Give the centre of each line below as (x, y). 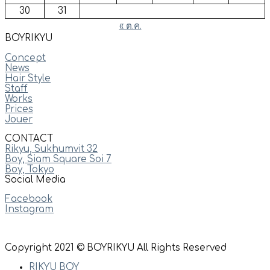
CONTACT (29, 139)
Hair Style (28, 78)
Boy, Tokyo (30, 169)
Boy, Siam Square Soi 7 (58, 159)
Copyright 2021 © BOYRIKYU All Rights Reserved (116, 248)
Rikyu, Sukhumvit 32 (51, 149)
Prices (19, 109)
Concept (25, 58)
